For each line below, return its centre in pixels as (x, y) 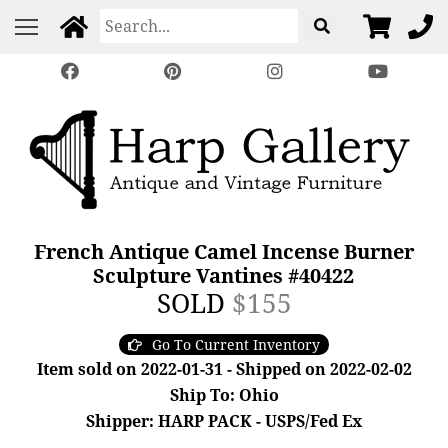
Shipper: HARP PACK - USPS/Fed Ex (224, 421)
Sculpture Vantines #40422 (224, 275)
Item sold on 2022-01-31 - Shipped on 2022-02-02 (224, 369)
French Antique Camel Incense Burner (223, 251)
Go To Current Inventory (236, 344)
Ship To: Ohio (224, 395)
